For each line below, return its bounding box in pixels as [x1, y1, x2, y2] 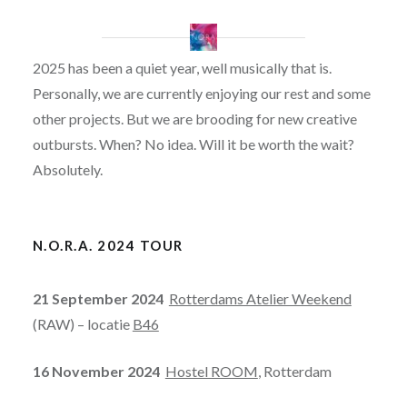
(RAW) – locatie [32, 314, 133, 333]
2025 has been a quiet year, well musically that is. [32, 58, 332, 76]
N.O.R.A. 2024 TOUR [32, 236, 184, 253]
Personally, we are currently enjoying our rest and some [32, 84, 371, 102]
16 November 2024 [32, 362, 165, 380]
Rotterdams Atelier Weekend [168, 289, 352, 307]
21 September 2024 [32, 289, 166, 307]
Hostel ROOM [164, 362, 258, 380]
